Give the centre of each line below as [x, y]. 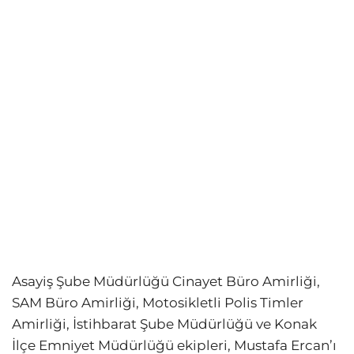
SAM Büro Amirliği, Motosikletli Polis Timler [158, 303]
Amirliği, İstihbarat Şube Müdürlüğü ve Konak [164, 324]
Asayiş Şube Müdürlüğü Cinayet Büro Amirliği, [166, 282]
